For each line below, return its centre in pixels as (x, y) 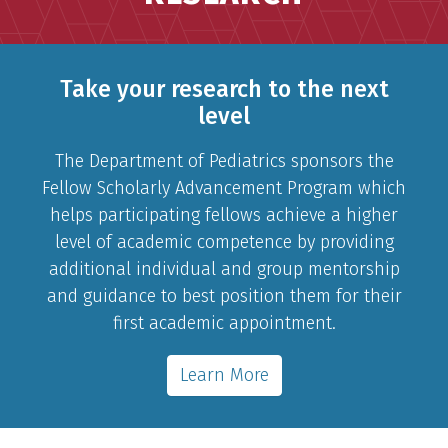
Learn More (224, 374)
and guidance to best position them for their (224, 295)
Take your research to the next (224, 88)
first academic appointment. (224, 322)
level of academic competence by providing (224, 241)
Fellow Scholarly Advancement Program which (224, 187)
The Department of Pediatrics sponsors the (224, 160)
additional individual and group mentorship (224, 268)
